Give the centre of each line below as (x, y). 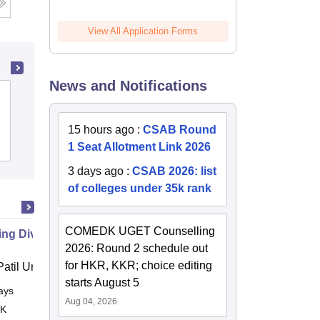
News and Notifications (129, 86)
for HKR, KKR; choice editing (139, 266)
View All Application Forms (143, 31)
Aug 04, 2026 (91, 302)
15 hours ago (101, 130)
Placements (133, 145)
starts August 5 (102, 283)
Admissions (67, 145)
